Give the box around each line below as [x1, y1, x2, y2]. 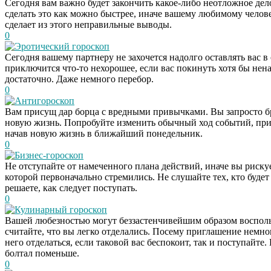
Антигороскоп [15, 95, 74, 106]
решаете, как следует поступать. [5, 182, 137, 193]
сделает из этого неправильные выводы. [5, 19, 172, 30]
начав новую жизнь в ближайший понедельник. [5, 128, 203, 139]
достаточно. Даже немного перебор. [5, 73, 154, 84]
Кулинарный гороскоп [15, 204, 107, 215]
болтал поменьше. [5, 247, 79, 258]
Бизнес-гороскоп [15, 149, 83, 160]
